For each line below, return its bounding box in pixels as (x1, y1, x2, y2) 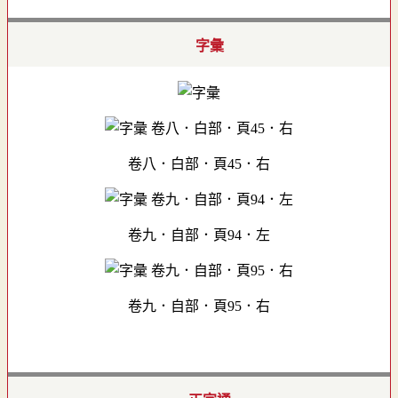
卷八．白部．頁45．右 (128, 155, 270, 171)
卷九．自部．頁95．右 (128, 298, 270, 314)
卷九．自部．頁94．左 (128, 227, 270, 243)
